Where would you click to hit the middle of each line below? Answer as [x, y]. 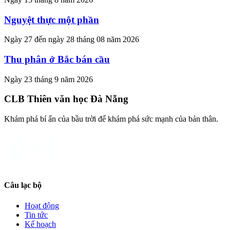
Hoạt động [42, 205]
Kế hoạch [40, 224]
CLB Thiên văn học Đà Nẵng [66, 99]
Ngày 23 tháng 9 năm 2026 [49, 79]
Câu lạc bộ [23, 185]
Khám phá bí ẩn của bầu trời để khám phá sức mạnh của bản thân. [111, 119]
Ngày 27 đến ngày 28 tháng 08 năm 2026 [72, 40]
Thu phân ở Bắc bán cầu [57, 59]
